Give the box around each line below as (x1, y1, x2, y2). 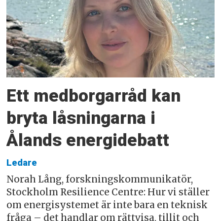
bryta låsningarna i (6, 108, 156, 129)
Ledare (6, 157, 37, 169)
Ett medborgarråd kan (6, 85, 181, 107)
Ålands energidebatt (6, 130, 170, 151)
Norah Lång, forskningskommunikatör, (6, 174, 193, 185)
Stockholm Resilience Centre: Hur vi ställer (6, 186, 210, 198)
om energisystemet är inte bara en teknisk (6, 199, 208, 211)
